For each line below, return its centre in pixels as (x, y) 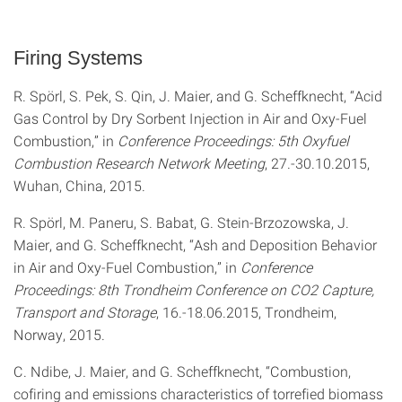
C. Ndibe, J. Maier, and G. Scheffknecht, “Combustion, (182, 371)
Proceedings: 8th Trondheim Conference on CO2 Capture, (194, 289)
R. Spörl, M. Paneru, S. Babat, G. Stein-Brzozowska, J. (181, 222)
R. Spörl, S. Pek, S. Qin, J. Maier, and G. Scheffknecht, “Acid (198, 96)
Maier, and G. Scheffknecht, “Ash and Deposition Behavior (195, 245)
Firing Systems (78, 58)
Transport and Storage (85, 312)
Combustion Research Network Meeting (139, 163)
